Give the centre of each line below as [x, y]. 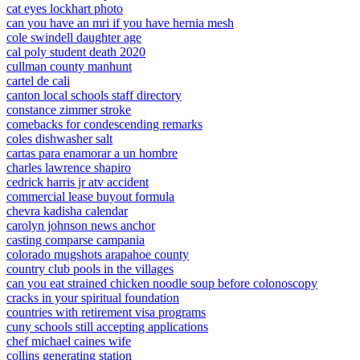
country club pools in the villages [90, 269]
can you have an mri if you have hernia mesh [120, 23]
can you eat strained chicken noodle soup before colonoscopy [162, 283]
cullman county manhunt [69, 66]
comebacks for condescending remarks [104, 124]
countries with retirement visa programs [106, 312]
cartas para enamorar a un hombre [92, 153]
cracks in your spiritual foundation [93, 298]
